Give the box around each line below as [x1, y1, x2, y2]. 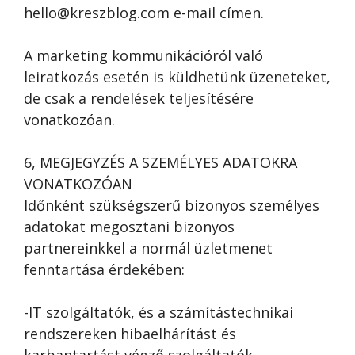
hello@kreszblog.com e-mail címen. [24, 3, 264, 22]
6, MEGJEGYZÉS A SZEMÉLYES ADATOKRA [24, 153, 297, 172]
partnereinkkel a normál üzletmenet [24, 239, 273, 258]
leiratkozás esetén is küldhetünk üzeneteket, [24, 67, 330, 86]
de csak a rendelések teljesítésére [24, 89, 254, 108]
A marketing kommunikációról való [24, 46, 263, 65]
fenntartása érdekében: [24, 260, 185, 279]
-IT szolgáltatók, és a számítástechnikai [24, 303, 293, 322]
